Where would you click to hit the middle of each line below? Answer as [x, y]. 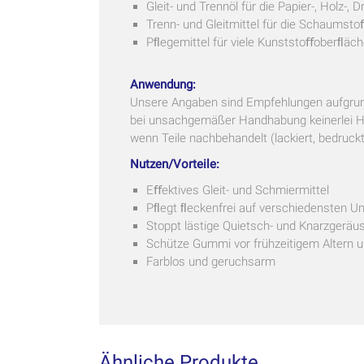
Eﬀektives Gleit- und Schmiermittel [237, 190]
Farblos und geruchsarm [210, 261]
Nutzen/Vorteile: [174, 164]
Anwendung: [162, 84]
